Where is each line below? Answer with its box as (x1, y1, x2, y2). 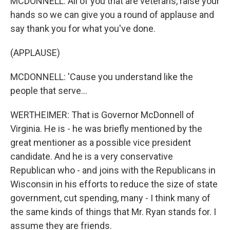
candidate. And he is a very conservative (10, 151, 173, 162)
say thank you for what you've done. (10, 23, 156, 34)
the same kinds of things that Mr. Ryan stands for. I (10, 206, 216, 217)
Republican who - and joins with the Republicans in (10, 165, 216, 176)
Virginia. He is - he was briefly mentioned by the (10, 123, 202, 134)
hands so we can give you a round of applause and (10, 9, 214, 20)
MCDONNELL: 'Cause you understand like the (10, 71, 193, 82)
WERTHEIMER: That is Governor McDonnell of (10, 109, 195, 120)
